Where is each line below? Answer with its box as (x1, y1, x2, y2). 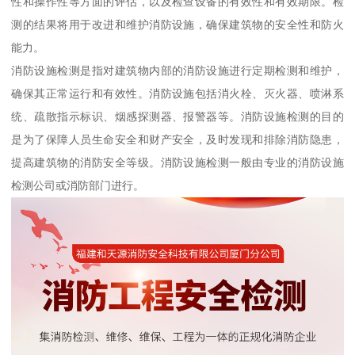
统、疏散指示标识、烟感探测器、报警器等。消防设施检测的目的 (11, 109, 344, 123)
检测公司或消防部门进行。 (11, 178, 145, 192)
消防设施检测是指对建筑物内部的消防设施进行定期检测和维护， (11, 63, 344, 77)
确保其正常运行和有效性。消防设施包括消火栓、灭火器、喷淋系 (11, 86, 344, 100)
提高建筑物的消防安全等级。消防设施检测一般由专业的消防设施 (11, 155, 344, 169)
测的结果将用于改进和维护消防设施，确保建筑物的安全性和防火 (11, 17, 344, 31)
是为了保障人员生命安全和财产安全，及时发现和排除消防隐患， (11, 132, 344, 146)
